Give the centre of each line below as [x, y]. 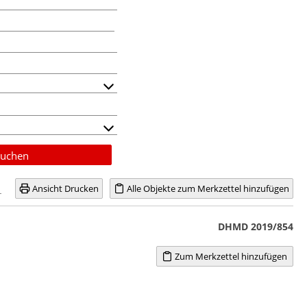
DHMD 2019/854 [255, 226]
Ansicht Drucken [64, 188]
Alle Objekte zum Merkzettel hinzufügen [207, 188]
